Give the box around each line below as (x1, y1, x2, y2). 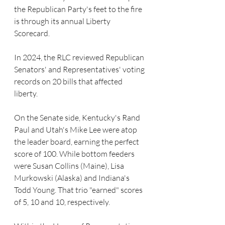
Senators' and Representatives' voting (14, 64, 146, 75)
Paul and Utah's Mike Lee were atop (14, 125, 139, 135)
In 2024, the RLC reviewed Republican (14, 52, 146, 63)
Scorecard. (14, 28, 50, 39)
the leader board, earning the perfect (14, 137, 141, 147)
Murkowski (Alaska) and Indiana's (14, 173, 131, 183)
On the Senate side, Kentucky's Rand (14, 113, 142, 123)
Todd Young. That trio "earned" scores (14, 185, 144, 195)
